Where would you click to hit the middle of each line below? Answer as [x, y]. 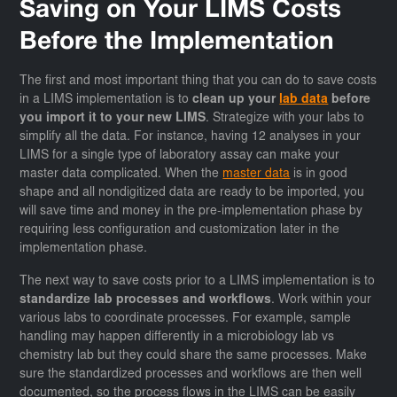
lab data [304, 101]
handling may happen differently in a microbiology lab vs [177, 338]
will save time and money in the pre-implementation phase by [191, 212]
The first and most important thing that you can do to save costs [198, 82]
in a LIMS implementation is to [106, 101]
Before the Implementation [177, 43]
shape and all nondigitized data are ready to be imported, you [192, 194]
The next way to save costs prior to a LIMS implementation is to [198, 282]
